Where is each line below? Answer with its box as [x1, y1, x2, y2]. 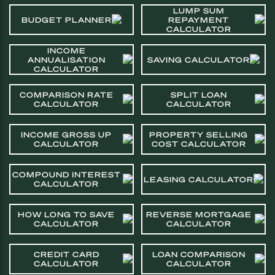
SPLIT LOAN [170, 90, 227, 99]
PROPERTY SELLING [149, 130, 249, 139]
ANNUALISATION [27, 55, 106, 64]
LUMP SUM [172, 6, 225, 15]
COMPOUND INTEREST [12, 170, 121, 179]
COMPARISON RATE [19, 90, 114, 99]
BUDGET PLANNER [21, 15, 112, 25]
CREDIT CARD [33, 250, 99, 259]
